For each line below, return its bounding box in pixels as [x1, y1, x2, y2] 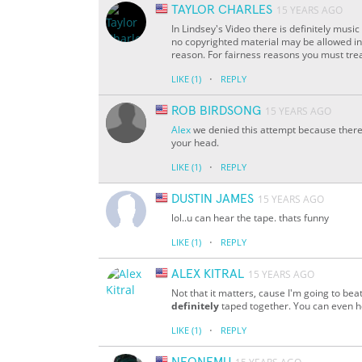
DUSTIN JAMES [171, 192, 254, 206]
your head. [171, 136, 219, 150]
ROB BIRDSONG [171, 104, 261, 118]
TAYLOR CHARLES [171, 3, 272, 17]
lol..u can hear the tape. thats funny [171, 211, 329, 225]
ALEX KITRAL [171, 267, 244, 281]
